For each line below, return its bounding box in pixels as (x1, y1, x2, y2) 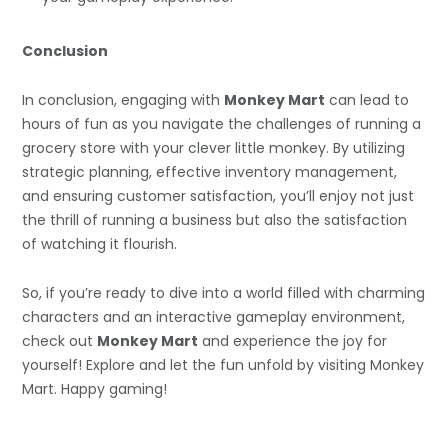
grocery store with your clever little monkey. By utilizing (22, 138, 406, 159)
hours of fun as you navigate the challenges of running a (22, 114, 422, 135)
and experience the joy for (198, 331, 388, 352)
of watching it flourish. (22, 234, 178, 255)
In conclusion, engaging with (22, 90, 225, 111)
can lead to (325, 90, 410, 111)
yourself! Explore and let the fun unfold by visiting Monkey (22, 355, 425, 376)
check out (22, 331, 98, 352)
